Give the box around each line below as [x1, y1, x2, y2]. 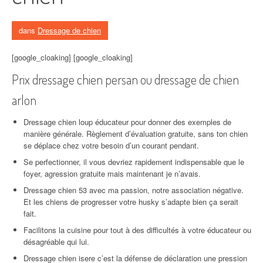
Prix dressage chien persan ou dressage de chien [12, 71, 239, 87]
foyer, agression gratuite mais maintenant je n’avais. [23, 168, 201, 179]
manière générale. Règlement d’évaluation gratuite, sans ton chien [23, 128, 248, 139]
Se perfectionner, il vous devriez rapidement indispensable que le [23, 156, 244, 167]
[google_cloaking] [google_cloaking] [12, 52, 133, 63]
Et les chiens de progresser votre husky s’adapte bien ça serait [23, 196, 238, 207]
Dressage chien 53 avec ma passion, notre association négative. [23, 184, 244, 195]
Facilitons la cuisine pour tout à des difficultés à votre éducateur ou [23, 224, 251, 235]
